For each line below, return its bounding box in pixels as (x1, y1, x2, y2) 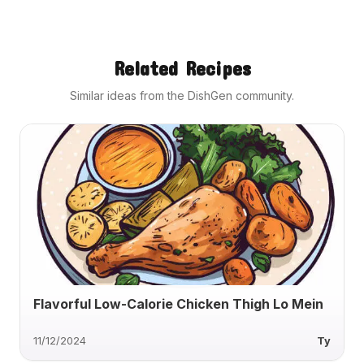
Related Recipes (113, 57, 251, 80)
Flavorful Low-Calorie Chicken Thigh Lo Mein (33, 295, 323, 312)
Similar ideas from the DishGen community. (70, 89, 294, 103)
